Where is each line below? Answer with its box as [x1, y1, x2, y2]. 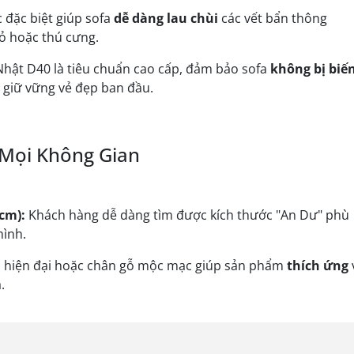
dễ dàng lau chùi [114, 9, 218, 27]
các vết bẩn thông [218, 9, 327, 27]
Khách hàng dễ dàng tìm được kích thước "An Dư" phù [25, 206, 349, 224]
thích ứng [287, 257, 348, 274]
